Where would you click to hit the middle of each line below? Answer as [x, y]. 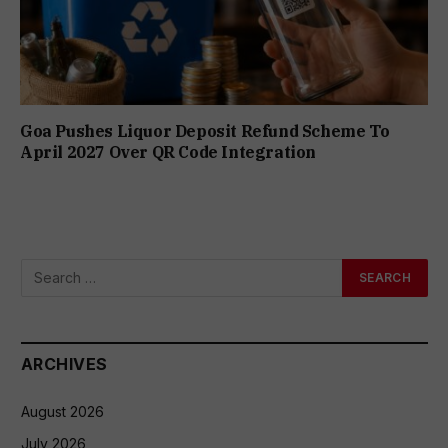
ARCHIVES [64, 363]
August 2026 [62, 411]
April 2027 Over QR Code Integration [168, 151]
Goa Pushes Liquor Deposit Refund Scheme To [205, 130]
